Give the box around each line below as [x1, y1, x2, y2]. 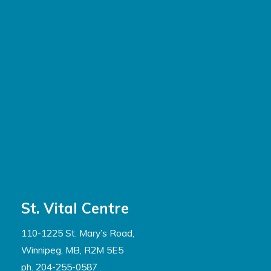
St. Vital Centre [21, 198, 129, 217]
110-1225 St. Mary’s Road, [21, 226, 134, 239]
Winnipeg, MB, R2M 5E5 [21, 243, 123, 256]
